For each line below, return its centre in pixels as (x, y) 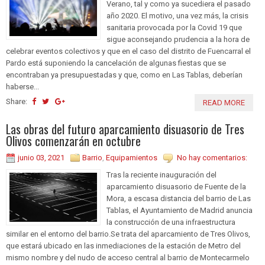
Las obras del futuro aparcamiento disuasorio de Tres (125, 129)
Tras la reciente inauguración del (161, 174)
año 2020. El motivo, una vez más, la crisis (177, 15)
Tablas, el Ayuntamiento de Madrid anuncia (180, 210)
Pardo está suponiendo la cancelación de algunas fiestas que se (116, 63)
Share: (17, 101)
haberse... (22, 86)
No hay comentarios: (212, 157)
